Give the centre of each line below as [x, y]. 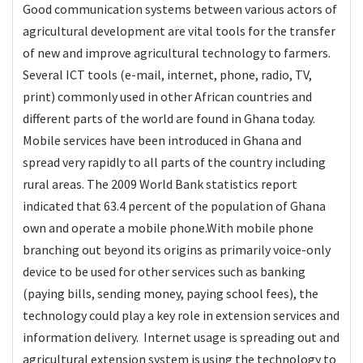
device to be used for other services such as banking [164, 271]
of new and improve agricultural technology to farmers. [177, 52]
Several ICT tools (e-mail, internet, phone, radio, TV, [167, 74]
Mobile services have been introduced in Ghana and [162, 140]
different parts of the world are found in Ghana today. [169, 118]
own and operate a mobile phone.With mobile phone [168, 227]
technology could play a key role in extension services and [181, 315]
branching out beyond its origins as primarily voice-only [177, 249]
